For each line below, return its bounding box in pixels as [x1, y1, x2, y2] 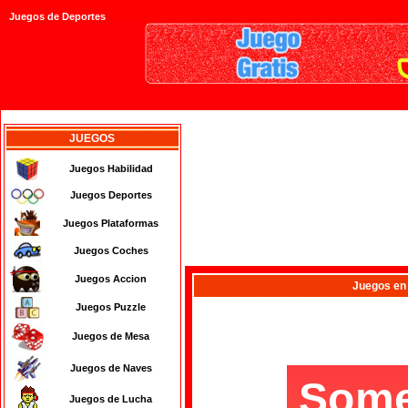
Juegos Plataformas [63, 218, 158, 229]
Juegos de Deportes [9, 11, 106, 23]
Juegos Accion [75, 273, 147, 284]
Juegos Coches [73, 245, 148, 256]
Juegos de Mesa [72, 331, 149, 342]
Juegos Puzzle [76, 301, 146, 312]
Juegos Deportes [69, 189, 152, 200]
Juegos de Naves [69, 362, 152, 373]
